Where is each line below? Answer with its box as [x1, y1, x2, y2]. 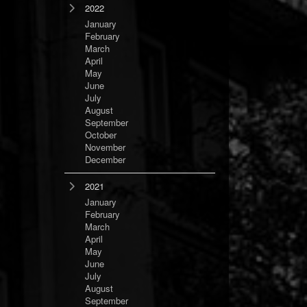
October [85, 128, 116, 141]
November [85, 140, 125, 153]
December [85, 153, 125, 166]
